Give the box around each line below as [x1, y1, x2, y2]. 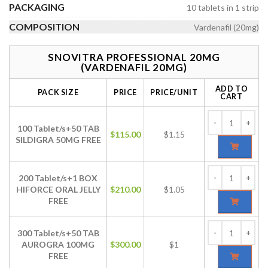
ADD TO [215, 84, 248, 93]
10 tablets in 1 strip [187, 2, 259, 13]
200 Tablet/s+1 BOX [19, 173, 98, 183]
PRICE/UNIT [150, 88, 198, 97]
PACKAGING [9, 1, 65, 13]
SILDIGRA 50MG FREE [15, 135, 101, 145]
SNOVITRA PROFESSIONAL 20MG [48, 51, 220, 63]
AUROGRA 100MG [22, 239, 95, 249]
